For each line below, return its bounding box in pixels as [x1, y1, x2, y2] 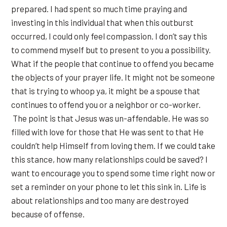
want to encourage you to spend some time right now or [11, 168, 215, 178]
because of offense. [11, 209, 85, 219]
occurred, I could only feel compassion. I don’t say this [11, 31, 207, 41]
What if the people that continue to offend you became [11, 58, 214, 68]
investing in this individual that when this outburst [11, 17, 194, 27]
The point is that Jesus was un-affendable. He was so [11, 113, 209, 123]
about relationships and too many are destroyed [11, 195, 188, 205]
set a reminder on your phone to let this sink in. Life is [11, 181, 206, 192]
